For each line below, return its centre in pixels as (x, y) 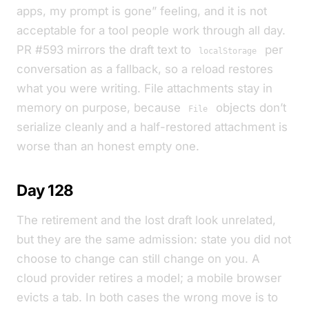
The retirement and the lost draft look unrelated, (146, 220)
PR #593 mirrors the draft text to (106, 50)
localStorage (228, 51)
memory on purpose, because (100, 108)
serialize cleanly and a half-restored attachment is (152, 127)
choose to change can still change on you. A (138, 259)
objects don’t (249, 108)
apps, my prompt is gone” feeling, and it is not (142, 11)
